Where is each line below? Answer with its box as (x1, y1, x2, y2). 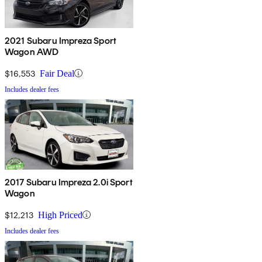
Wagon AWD (5, 46, 59, 57)
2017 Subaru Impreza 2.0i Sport (5, 176, 133, 188)
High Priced (38, 209, 82, 220)
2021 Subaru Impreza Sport (5, 35, 116, 46)
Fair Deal (40, 68, 74, 78)
